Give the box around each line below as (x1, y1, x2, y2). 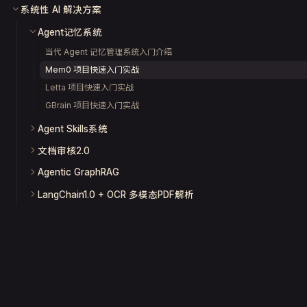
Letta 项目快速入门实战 (45, 82, 134, 93)
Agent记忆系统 (38, 27, 102, 38)
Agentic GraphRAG (38, 167, 119, 177)
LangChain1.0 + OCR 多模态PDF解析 (38, 189, 194, 200)
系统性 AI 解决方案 (21, 4, 101, 15)
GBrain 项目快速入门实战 (45, 100, 139, 110)
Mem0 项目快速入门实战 (45, 64, 139, 75)
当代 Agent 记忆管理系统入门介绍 (45, 47, 172, 57)
